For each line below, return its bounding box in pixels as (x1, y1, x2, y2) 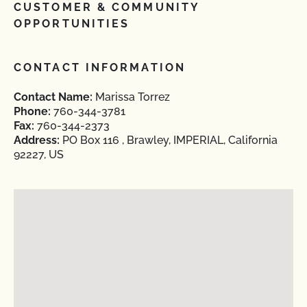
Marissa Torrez (93, 90, 170, 103)
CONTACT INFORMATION (14, 61, 186, 74)
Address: (14, 134, 60, 147)
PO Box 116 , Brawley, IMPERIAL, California (60, 134, 278, 147)
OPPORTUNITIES (14, 17, 130, 30)
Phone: (14, 105, 51, 118)
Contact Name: (14, 90, 93, 103)
